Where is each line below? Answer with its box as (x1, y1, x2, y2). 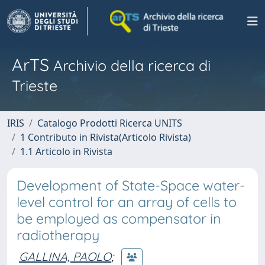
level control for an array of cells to (17, 193, 237, 211)
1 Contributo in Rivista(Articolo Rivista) (20, 131, 191, 144)
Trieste (12, 76, 57, 95)
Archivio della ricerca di (49, 56, 211, 75)
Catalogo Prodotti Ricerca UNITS (37, 117, 182, 130)
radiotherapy (17, 227, 99, 244)
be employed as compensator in (17, 210, 221, 227)
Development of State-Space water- (17, 177, 245, 194)
